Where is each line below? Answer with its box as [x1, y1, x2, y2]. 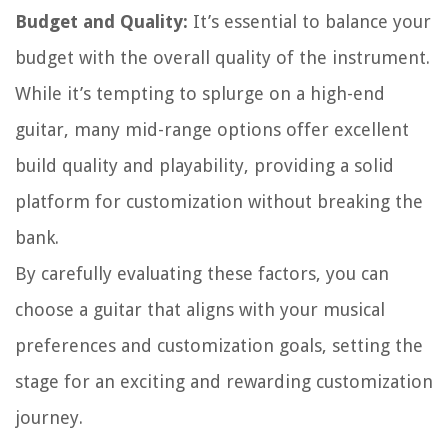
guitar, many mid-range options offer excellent [15, 119, 409, 141]
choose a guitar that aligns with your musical [15, 299, 385, 321]
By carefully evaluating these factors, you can [15, 263, 389, 285]
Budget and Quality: [15, 11, 188, 33]
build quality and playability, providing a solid [15, 155, 394, 177]
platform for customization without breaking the [15, 191, 423, 213]
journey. [15, 407, 83, 429]
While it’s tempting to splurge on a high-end [15, 83, 385, 105]
